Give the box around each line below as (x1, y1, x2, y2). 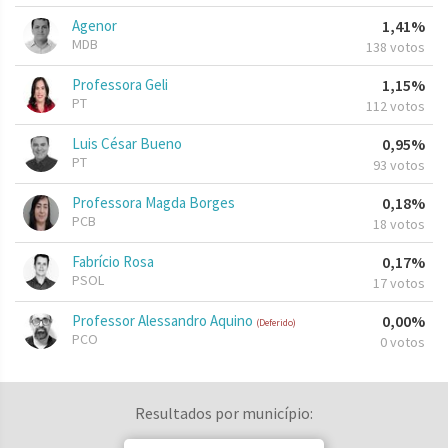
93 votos (373, 156, 425, 175)
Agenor (72, 16, 117, 36)
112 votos (366, 97, 425, 116)
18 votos (373, 215, 425, 234)
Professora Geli (72, 75, 168, 95)
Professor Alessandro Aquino (72, 311, 256, 331)
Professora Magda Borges (72, 193, 235, 213)
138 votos (366, 38, 425, 57)
